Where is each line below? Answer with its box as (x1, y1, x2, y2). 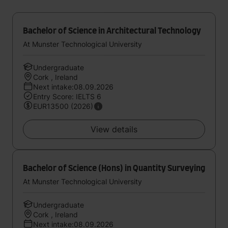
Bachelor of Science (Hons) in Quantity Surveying (23, 164, 205, 173)
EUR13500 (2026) (33, 102, 93, 110)
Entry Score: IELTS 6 (33, 92, 101, 101)
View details (91, 124, 137, 134)
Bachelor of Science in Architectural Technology (23, 27, 201, 35)
